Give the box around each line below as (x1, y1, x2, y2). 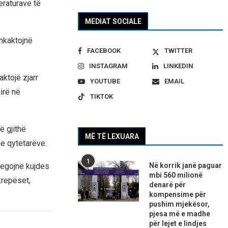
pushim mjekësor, (149, 200, 210, 209)
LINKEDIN (163, 62, 193, 70)
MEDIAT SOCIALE (85, 17, 142, 26)
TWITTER (164, 47, 192, 55)
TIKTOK (90, 93, 113, 101)
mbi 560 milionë (149, 171, 203, 180)
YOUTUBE (90, 77, 121, 85)
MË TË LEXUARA (85, 132, 139, 141)
